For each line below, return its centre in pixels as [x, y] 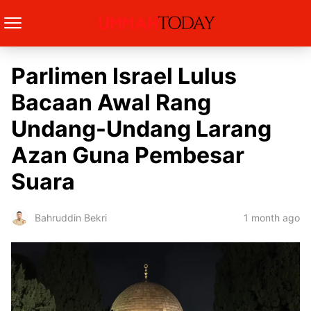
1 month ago [272, 217]
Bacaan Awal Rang [111, 102]
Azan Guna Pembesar [128, 155]
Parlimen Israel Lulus [124, 76]
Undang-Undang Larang [141, 129]
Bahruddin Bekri [71, 217]
